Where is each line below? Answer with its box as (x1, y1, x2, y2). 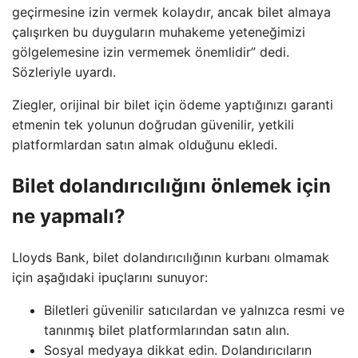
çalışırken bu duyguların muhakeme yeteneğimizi (12, 23, 305, 40)
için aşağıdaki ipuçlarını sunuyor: (12, 268, 208, 285)
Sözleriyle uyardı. (12, 63, 116, 80)
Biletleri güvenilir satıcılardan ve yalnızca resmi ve (44, 301, 344, 318)
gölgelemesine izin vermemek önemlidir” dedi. (12, 43, 289, 60)
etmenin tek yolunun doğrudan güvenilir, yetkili (12, 116, 294, 133)
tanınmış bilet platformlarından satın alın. (44, 321, 289, 338)
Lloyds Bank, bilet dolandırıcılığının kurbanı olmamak (12, 249, 329, 265)
